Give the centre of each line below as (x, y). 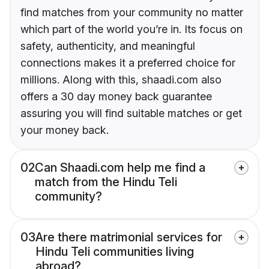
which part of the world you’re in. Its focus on (131, 29)
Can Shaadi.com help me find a (120, 168)
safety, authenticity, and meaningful (108, 46)
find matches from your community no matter (132, 13)
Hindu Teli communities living (115, 252)
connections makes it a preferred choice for (128, 63)
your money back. (65, 130)
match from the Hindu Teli (106, 182)
